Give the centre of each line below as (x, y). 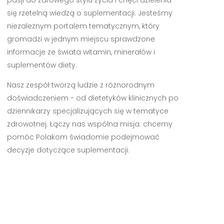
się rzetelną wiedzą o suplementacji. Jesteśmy (89, 13)
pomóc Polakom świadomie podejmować (83, 137)
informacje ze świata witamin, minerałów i (81, 52)
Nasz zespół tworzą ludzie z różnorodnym (80, 85)
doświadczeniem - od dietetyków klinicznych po (92, 98)
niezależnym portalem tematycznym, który (83, 26)
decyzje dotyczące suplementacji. (68, 150)
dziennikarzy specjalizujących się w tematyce (87, 111)
